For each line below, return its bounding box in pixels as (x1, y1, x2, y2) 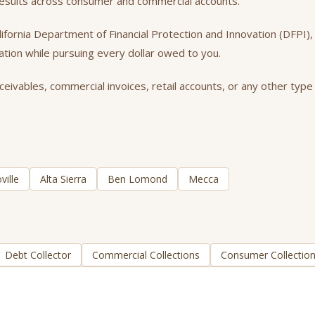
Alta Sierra (40, 172, 86, 186)
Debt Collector (5, 248, 71, 262)
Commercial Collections (92, 248, 200, 262)
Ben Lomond (108, 172, 167, 186)
